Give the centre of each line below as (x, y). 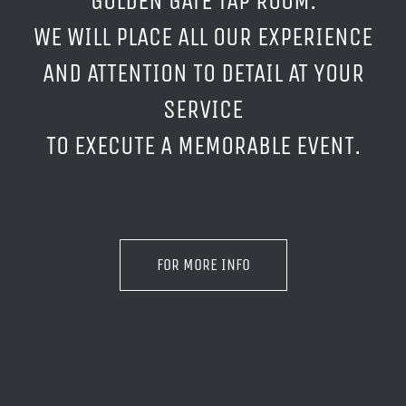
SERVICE (203, 109)
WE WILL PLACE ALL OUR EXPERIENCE (203, 36)
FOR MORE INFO (203, 264)
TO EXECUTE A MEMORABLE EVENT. (203, 145)
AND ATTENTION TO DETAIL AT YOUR (203, 72)
